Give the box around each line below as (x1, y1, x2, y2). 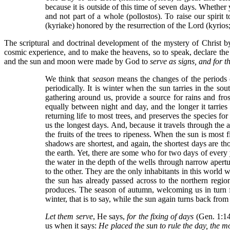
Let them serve (45, 212, 93, 221)
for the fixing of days (127, 212, 194, 221)
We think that (45, 74, 92, 83)
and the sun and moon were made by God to (4, 57, 150, 66)
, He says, (92, 212, 127, 221)
